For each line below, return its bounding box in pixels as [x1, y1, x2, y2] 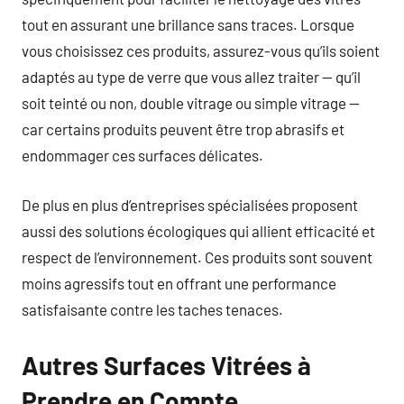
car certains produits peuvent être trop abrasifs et [22, 120, 344, 138]
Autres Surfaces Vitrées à [22, 349, 311, 381]
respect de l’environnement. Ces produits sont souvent [22, 247, 372, 266]
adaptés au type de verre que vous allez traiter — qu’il [22, 68, 361, 86]
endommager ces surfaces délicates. [22, 146, 263, 164]
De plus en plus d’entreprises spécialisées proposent [22, 195, 358, 214]
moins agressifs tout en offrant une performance [22, 273, 336, 292]
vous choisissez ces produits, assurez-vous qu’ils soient [22, 41, 380, 60]
